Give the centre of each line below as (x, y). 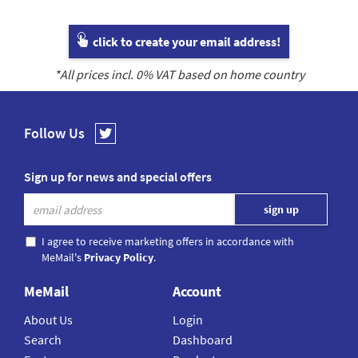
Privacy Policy (119, 258)
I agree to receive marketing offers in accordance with (168, 242)
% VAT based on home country (223, 75)
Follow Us (54, 133)
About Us (48, 320)
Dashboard (203, 340)
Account (197, 292)
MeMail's (63, 258)
